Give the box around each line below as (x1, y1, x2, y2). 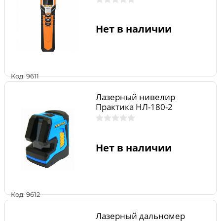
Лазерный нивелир (95, 91, 175, 103)
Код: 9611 (11, 72, 39, 80)
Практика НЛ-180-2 (95, 101, 173, 113)
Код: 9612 (11, 190, 40, 199)
